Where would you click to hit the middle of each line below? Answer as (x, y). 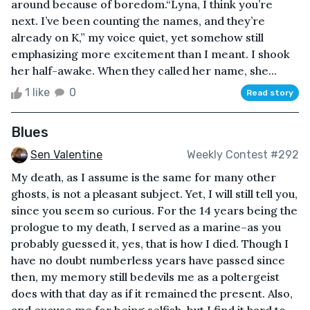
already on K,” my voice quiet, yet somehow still (137, 37)
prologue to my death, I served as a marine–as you (146, 227)
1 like (37, 92)
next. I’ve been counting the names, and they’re (138, 20)
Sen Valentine (66, 154)
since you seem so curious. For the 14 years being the (154, 211)
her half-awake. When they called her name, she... (144, 70)
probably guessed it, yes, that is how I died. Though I (150, 244)
